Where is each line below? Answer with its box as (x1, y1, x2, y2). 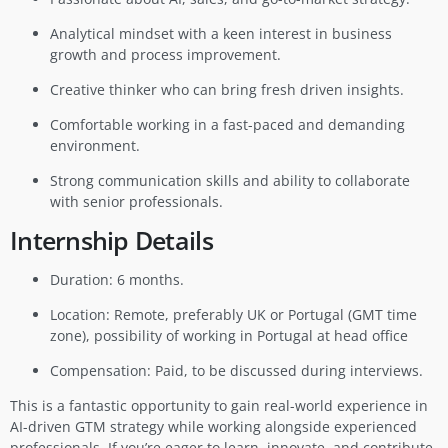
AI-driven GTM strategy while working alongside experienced (10, 417, 417, 436)
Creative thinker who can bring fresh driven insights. (50, 80, 404, 99)
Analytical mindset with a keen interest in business (50, 24, 392, 43)
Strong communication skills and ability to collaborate (50, 171, 410, 190)
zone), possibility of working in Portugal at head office (50, 326, 408, 345)
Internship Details (10, 224, 213, 257)
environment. (50, 136, 140, 155)
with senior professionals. (50, 192, 223, 211)
